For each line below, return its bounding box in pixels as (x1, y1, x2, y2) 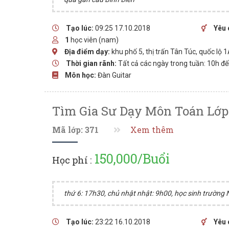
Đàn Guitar (98, 71, 131, 79)
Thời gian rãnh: (66, 59, 117, 67)
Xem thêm (130, 125, 174, 135)
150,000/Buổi (91, 150, 170, 167)
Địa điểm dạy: (64, 48, 110, 56)
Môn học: (65, 71, 96, 79)
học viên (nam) (69, 36, 119, 44)
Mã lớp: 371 (52, 125, 99, 135)
